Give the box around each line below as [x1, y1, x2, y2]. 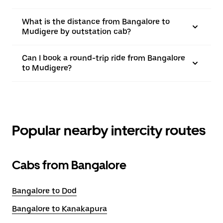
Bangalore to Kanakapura [12, 204, 107, 214]
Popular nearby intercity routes [12, 122, 206, 139]
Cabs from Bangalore [12, 158, 126, 172]
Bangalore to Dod [12, 186, 77, 196]
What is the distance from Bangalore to [22, 17, 170, 26]
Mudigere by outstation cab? [22, 27, 131, 36]
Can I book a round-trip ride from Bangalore [22, 53, 185, 63]
